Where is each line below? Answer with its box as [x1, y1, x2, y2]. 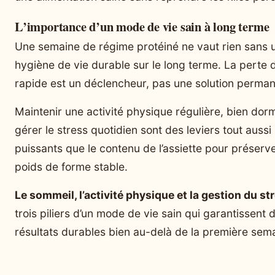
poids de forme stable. [15, 160, 128, 173]
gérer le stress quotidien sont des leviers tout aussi [15, 123, 271, 136]
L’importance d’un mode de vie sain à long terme [15, 17, 269, 36]
